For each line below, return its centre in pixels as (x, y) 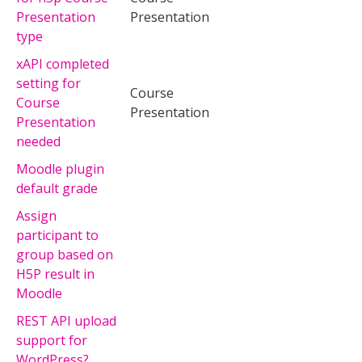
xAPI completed (63, 63)
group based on (65, 254)
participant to (57, 235)
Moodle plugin (60, 168)
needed (38, 141)
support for (52, 340)
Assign (36, 215)
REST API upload (66, 320)
